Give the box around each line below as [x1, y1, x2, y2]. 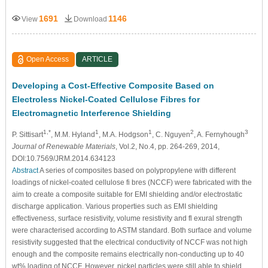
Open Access [26, 54, 69, 63]
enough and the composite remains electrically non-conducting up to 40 [11, 249, 244, 258]
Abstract [11, 166, 38, 175]
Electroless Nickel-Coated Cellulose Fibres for [11, 94, 200, 104]
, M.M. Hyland [50, 130, 95, 139]
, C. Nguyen [151, 130, 190, 139]
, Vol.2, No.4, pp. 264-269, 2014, [115, 142, 220, 151]
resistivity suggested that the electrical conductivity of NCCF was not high [11, 237, 248, 246]
